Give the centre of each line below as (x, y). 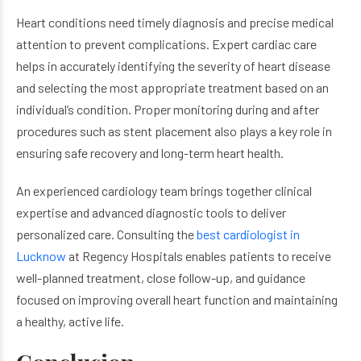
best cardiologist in (248, 234)
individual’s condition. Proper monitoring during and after (168, 109)
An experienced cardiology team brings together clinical (164, 191)
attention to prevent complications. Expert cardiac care (166, 44)
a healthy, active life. (70, 321)
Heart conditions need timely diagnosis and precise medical (175, 22)
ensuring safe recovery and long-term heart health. (150, 153)
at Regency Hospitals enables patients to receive (199, 256)
